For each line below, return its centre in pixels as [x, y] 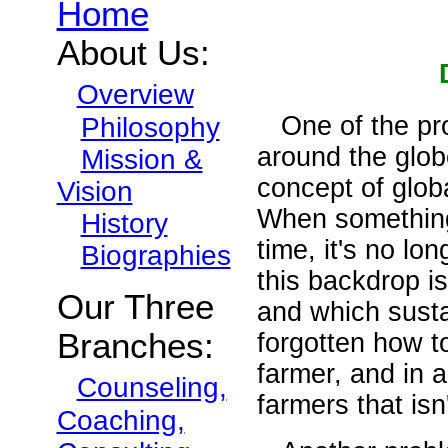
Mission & [141, 159]
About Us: [133, 53]
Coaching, [120, 420]
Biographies [155, 255]
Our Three [135, 307]
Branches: [135, 346]
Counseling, [151, 387]
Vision [94, 191]
